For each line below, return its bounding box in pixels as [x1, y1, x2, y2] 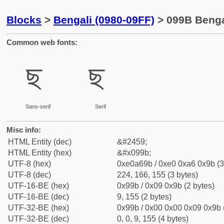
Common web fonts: [6, 38, 77, 46]
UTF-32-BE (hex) [8, 203, 69, 212]
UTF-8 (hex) [8, 159, 51, 168]
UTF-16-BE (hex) [8, 181, 69, 190]
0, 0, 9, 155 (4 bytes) [117, 214, 188, 223]
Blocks [6, 14, 41, 25]
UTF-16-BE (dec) [8, 192, 69, 201]
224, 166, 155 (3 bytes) [117, 170, 198, 179]
